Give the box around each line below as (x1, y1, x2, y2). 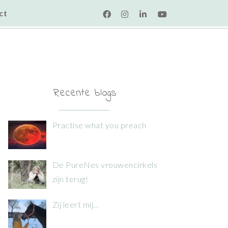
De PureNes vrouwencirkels (52, 159, 157, 169)
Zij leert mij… (52, 199, 99, 209)
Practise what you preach (52, 120, 147, 130)
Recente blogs (52, 85, 117, 101)
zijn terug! (52, 174, 89, 184)
